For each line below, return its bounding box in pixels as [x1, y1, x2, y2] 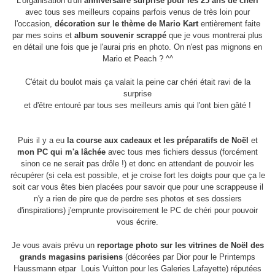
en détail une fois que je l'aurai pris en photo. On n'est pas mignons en [13, 42, 262, 52]
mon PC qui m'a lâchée [17, 147, 106, 157]
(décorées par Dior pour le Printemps [123, 252, 255, 262]
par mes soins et [12, 31, 74, 41]
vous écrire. [117, 217, 158, 227]
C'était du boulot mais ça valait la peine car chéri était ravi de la [25, 77, 250, 87]
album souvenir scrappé [74, 31, 166, 41]
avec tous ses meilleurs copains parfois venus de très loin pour [25, 7, 250, 17]
